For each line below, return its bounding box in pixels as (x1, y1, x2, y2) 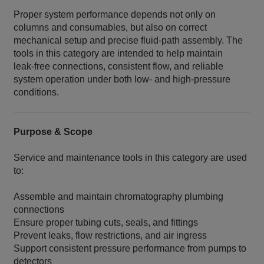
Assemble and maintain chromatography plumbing (14, 192, 224, 202)
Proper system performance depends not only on (14, 9, 216, 20)
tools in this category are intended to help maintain (14, 48, 223, 59)
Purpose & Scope (14, 127, 93, 137)
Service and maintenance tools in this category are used (14, 153, 247, 163)
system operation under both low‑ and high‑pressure (14, 74, 231, 85)
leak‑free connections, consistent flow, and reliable (14, 61, 224, 72)
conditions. (14, 87, 60, 98)
